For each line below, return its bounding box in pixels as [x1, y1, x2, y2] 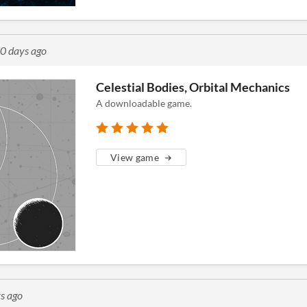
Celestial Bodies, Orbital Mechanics [96, 79, 290, 95]
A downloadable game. [96, 97, 192, 109]
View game [110, 151, 160, 163]
